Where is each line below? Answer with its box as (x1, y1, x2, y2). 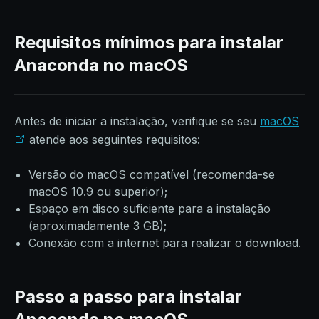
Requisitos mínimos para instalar (14, 32, 283, 53)
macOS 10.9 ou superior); (28, 184, 167, 199)
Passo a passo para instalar (14, 286, 242, 307)
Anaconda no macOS (14, 55, 188, 75)
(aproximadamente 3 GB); (28, 219, 167, 233)
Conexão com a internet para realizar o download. (28, 236, 301, 250)
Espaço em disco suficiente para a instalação (28, 202, 271, 216)
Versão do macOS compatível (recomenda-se (28, 167, 275, 182)
